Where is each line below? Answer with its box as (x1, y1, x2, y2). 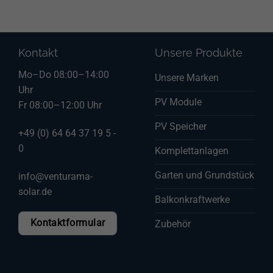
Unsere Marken (155, 71, 219, 83)
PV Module (155, 96, 202, 108)
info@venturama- (18, 170, 93, 182)
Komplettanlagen (155, 144, 229, 157)
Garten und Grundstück (155, 169, 254, 181)
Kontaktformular (30, 218, 105, 229)
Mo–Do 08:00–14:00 (18, 69, 109, 81)
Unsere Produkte (155, 46, 243, 60)
